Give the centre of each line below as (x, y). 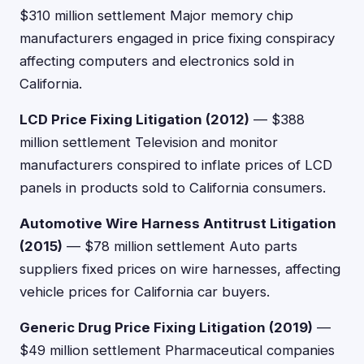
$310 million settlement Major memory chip (156, 15)
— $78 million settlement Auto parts (180, 246)
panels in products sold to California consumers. (173, 188)
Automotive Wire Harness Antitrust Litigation (178, 223)
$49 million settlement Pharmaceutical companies (177, 350)
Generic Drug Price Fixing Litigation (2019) (166, 327)
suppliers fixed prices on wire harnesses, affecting (180, 269)
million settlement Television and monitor (149, 142)
